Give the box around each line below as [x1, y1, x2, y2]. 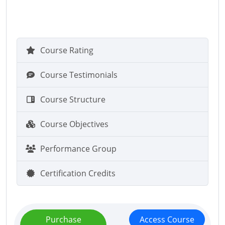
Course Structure [40, 94, 105, 105]
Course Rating [40, 45, 93, 56]
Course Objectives [40, 119, 108, 130]
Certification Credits [40, 168, 116, 179]
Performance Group [40, 143, 117, 154]
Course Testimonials [40, 69, 118, 80]
